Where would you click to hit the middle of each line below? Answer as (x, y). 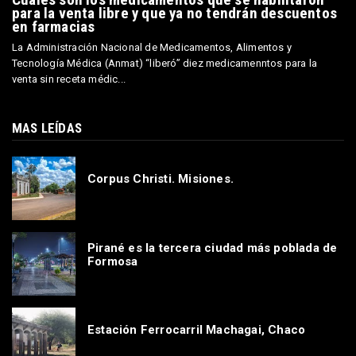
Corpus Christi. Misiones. (161, 179)
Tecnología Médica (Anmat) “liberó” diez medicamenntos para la (165, 64)
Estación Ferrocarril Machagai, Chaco (197, 330)
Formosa (113, 261)
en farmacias (54, 27)
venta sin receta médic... (69, 79)
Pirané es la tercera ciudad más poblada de (213, 248)
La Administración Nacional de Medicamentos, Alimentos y (152, 48)
